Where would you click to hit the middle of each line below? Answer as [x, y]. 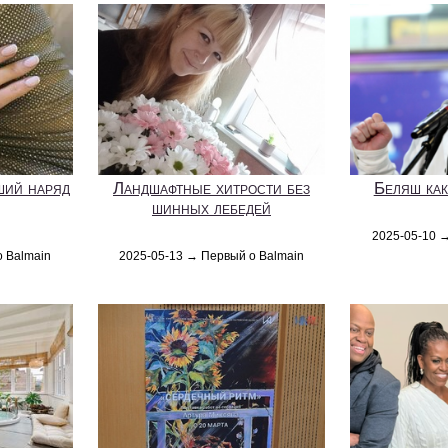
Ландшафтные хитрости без [211, 188]
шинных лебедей [211, 208]
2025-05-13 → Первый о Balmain [211, 255]
